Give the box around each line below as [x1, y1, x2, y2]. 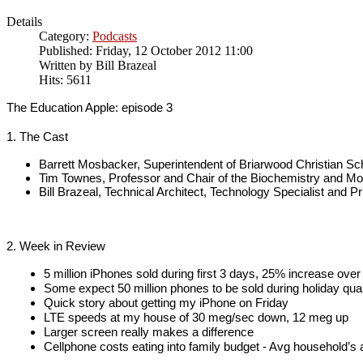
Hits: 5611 [39, 72, 92, 87]
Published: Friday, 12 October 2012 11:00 [39, 43, 253, 58]
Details [6, 14, 42, 28]
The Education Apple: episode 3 [6, 100, 173, 114]
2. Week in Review [6, 238, 105, 253]
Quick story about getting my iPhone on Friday [44, 295, 288, 310]
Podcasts [92, 28, 137, 43]
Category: [39, 28, 92, 43]
